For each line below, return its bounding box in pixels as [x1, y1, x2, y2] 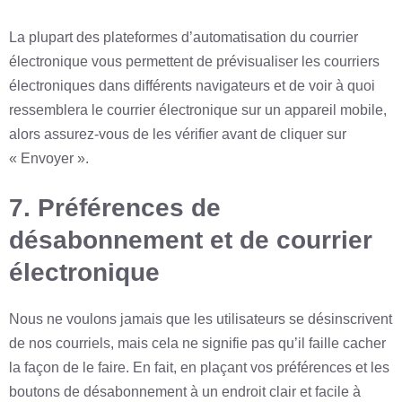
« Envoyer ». [9, 151, 89, 167]
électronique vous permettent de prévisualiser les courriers [9, 54, 380, 70]
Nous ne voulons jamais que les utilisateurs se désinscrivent [9, 311, 392, 328]
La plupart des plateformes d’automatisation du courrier [9, 30, 358, 46]
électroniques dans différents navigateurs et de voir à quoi [9, 78, 375, 94]
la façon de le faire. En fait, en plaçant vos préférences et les [9, 360, 389, 376]
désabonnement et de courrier [9, 226, 372, 255]
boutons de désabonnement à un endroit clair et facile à [9, 384, 361, 400]
